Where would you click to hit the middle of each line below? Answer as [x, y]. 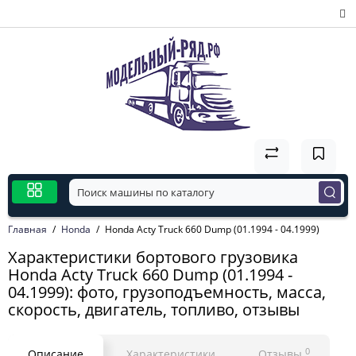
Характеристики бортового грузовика [153, 257]
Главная [27, 229]
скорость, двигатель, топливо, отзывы [154, 310]
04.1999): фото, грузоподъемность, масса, [167, 292]
